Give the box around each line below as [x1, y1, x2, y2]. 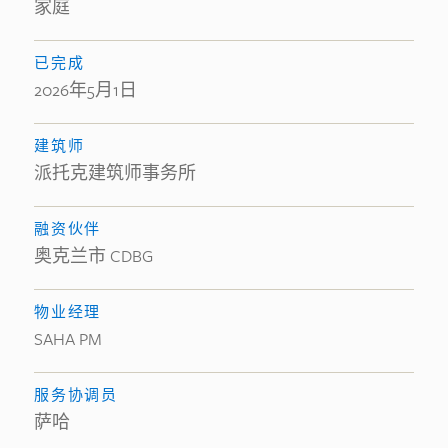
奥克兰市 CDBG [34, 243, 153, 268]
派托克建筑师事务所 [34, 160, 196, 185]
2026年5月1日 [34, 77, 137, 102]
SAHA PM [34, 326, 102, 351]
